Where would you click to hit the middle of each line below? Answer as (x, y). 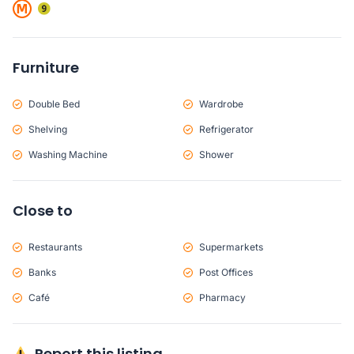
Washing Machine (68, 154)
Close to (43, 210)
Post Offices (226, 272)
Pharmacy (222, 297)
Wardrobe (221, 104)
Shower (217, 154)
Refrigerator (226, 129)
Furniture (46, 67)
